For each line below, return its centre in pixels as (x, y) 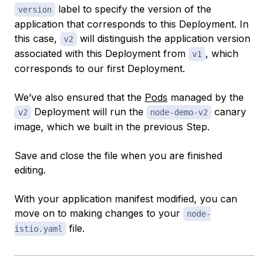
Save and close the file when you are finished (118, 155)
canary (229, 111)
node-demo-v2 (179, 112)
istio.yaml (38, 228)
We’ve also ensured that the (80, 97)
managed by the (206, 97)
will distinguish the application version (164, 38)
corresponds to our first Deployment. (100, 68)
